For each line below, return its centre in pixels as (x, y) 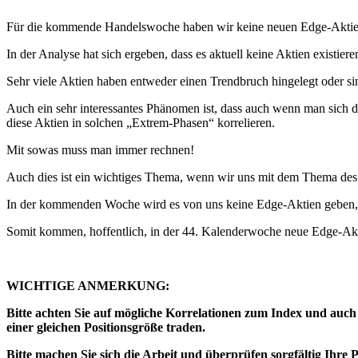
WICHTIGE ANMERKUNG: (88, 286)
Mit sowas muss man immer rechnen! (100, 150)
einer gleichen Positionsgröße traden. (106, 328)
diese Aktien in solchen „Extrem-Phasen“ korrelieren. (141, 123)
